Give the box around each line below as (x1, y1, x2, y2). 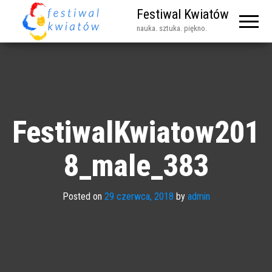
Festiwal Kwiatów (136, 7, 229, 22)
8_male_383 (63, 148, 209, 183)
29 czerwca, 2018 (104, 190, 174, 202)
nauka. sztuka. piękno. (136, 24, 207, 33)
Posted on (62, 190, 104, 202)
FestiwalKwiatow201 (12, 114, 260, 150)
